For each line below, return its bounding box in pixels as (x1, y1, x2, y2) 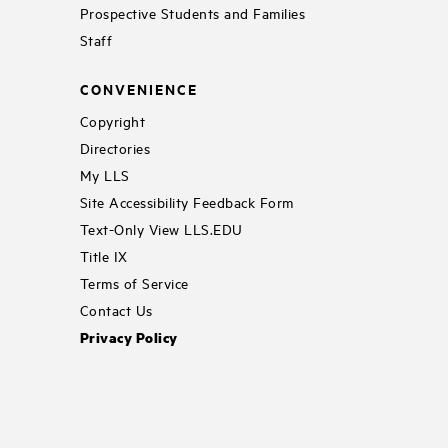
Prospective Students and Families (79, 3, 306, 23)
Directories (79, 137, 151, 157)
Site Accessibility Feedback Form (79, 191, 294, 211)
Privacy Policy (79, 325, 178, 348)
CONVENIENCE (79, 78, 198, 100)
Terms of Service (79, 272, 189, 292)
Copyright (79, 110, 146, 130)
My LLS (79, 164, 130, 184)
